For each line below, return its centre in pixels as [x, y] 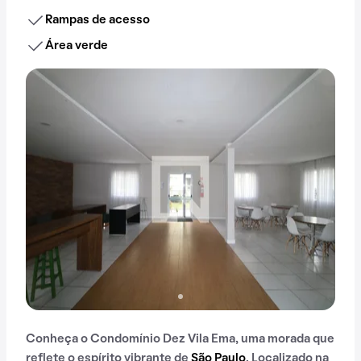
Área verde [77, 46]
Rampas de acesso [98, 20]
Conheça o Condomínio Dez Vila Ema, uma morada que [180, 339]
